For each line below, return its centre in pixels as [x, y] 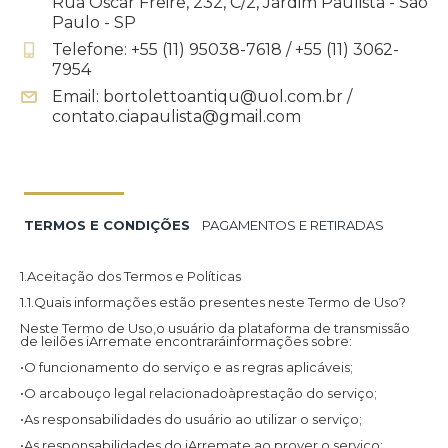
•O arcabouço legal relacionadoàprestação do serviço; [198, 392]
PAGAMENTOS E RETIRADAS [293, 224]
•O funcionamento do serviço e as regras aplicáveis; [186, 366]
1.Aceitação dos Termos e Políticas [130, 275]
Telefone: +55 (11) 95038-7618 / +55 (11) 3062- [225, 49]
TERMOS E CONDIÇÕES [107, 224]
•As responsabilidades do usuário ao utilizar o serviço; [191, 418]
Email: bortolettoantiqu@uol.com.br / [202, 96]
